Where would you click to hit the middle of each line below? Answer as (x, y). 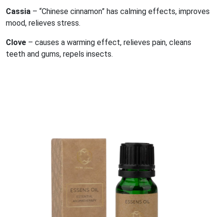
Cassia (18, 12)
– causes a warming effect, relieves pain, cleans (109, 43)
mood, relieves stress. (43, 23)
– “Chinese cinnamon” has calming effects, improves (120, 12)
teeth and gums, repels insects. (59, 54)
